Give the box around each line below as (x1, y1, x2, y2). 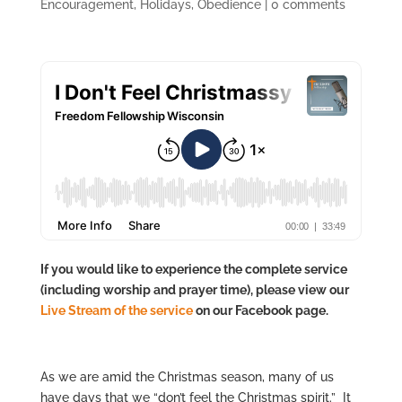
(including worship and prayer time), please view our (39, 283, 349, 297)
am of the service (92, 303, 193, 318)
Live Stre (39, 303, 92, 318)
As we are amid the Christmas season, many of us (39, 370, 334, 384)
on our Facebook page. (192, 303, 328, 318)
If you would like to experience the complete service (39, 262, 347, 276)
